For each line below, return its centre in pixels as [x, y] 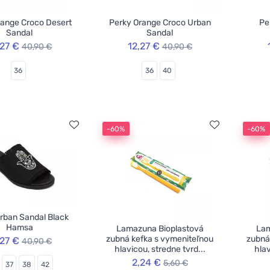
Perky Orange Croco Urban [160, 23]
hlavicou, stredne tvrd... [160, 249]
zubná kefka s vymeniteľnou [160, 239]
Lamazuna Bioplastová [160, 228]
